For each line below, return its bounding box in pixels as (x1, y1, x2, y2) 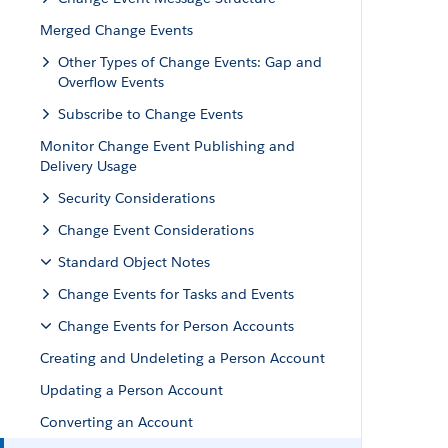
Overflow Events (58, 73, 164, 91)
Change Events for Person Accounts (58, 317, 294, 335)
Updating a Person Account (40, 381, 223, 399)
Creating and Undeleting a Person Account (40, 349, 325, 367)
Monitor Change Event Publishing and (40, 137, 295, 155)
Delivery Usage (40, 157, 137, 175)
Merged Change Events (40, 21, 193, 39)
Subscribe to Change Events (58, 105, 243, 123)
